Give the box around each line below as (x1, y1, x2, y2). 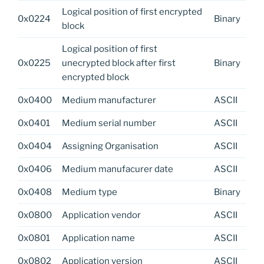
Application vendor (61, 209, 141, 220)
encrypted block (61, 71, 129, 82)
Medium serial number (61, 117, 156, 128)
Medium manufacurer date (61, 163, 173, 174)
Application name (61, 232, 135, 243)
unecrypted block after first (61, 57, 176, 68)
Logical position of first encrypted (61, 6, 202, 17)
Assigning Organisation (61, 140, 159, 151)
